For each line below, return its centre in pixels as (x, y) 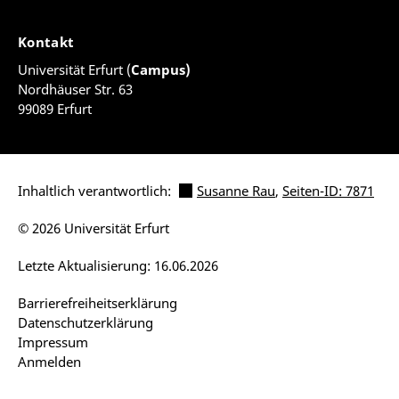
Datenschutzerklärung (85, 322)
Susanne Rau (236, 190)
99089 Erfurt (55, 108)
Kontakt (48, 41)
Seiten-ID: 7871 (328, 190)
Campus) (161, 69)
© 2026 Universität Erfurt (94, 228)
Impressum (53, 342)
